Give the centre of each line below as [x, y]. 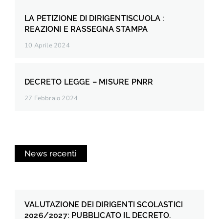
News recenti [51, 153]
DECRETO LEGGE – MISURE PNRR [89, 82]
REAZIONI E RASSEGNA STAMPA [86, 29]
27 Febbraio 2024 [51, 98]
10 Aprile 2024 [47, 45]
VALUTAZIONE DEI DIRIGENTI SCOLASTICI [104, 204]
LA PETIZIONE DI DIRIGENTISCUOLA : [95, 18]
